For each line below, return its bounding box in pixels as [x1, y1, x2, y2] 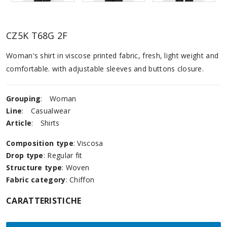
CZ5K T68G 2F [6, 29, 68, 42]
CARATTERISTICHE [6, 195, 82, 206]
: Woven [62, 162, 90, 172]
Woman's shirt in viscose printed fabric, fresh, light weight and [6, 50, 219, 60]
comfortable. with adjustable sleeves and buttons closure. [6, 63, 204, 73]
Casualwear [30, 105, 70, 116]
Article [6, 118, 32, 128]
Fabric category [6, 174, 66, 184]
